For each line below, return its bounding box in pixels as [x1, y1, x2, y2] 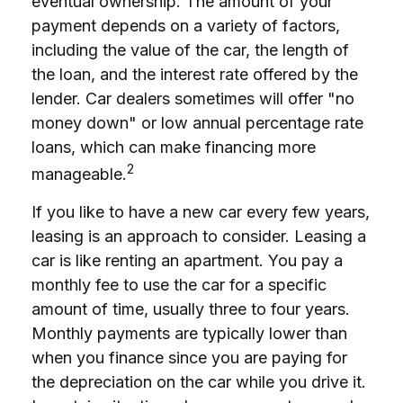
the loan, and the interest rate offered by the [31, 65, 358, 84]
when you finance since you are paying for [31, 348, 347, 367]
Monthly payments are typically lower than [31, 324, 347, 343]
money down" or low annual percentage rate [31, 113, 363, 132]
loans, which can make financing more [31, 138, 316, 157]
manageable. [31, 165, 127, 184]
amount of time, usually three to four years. [31, 300, 350, 318]
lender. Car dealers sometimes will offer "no [31, 89, 354, 108]
